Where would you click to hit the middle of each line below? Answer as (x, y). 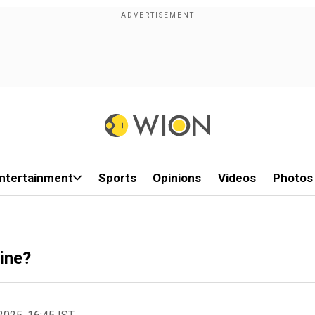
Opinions (177, 178)
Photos (292, 178)
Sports (117, 178)
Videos (237, 178)
